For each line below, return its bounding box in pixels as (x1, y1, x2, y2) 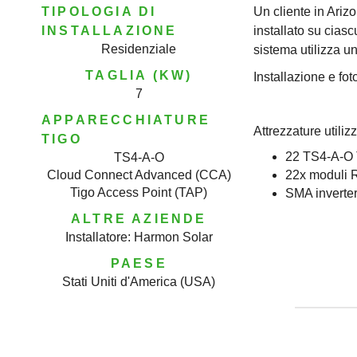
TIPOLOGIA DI (41, 4, 157, 18)
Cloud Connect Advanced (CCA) (46, 167, 231, 182)
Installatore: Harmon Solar (65, 229, 213, 244)
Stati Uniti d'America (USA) (62, 274, 216, 288)
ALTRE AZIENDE (71, 211, 207, 226)
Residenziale (101, 41, 177, 56)
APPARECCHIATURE (41, 112, 210, 127)
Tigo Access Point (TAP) (70, 185, 208, 199)
